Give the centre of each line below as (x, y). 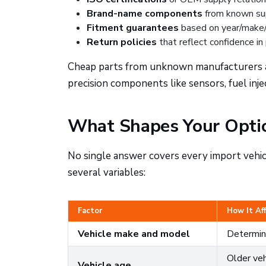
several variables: (107, 172)
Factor (90, 211)
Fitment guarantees (133, 28)
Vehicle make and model (134, 234)
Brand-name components (145, 14)
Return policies (122, 42)
